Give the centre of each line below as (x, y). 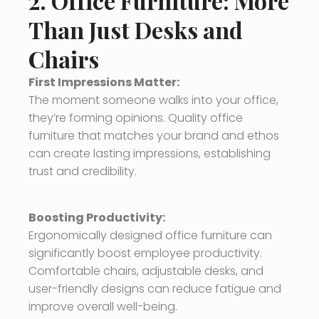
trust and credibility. (83, 172)
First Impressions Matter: (104, 83)
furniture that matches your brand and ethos (154, 136)
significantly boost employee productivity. (145, 253)
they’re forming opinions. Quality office (136, 118)
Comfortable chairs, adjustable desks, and (146, 271)
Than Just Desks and (136, 30)
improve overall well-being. (103, 307)
